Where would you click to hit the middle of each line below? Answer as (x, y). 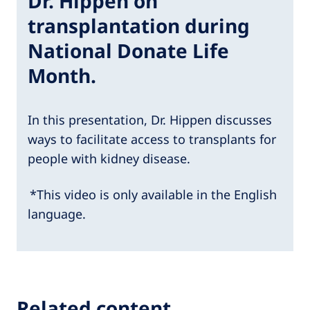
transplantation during (139, 26)
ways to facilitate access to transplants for (152, 139)
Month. (62, 75)
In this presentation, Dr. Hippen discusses (150, 120)
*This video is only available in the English (152, 194)
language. (57, 214)
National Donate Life (128, 51)
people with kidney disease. (109, 158)
